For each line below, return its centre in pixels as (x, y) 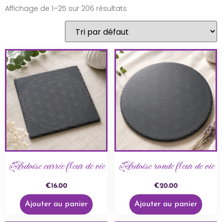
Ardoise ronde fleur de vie (166, 166)
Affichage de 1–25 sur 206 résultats (66, 9)
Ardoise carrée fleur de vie (56, 166)
